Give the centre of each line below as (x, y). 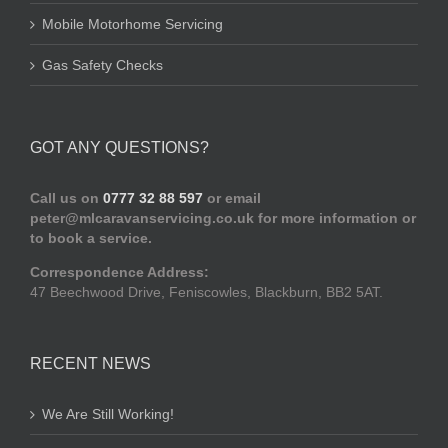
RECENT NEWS (90, 363)
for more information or (335, 218)
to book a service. (91, 238)
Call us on (66, 198)
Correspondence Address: (119, 272)
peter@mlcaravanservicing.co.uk (142, 218)
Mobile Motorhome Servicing (132, 24)
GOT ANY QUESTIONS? (119, 147)
